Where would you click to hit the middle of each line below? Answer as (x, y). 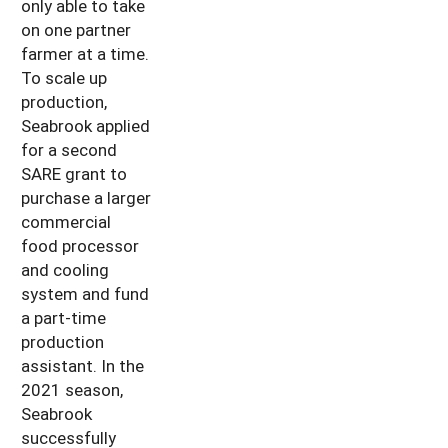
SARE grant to (74, 173)
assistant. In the (82, 365)
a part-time (63, 317)
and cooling (65, 269)
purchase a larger (86, 197)
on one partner (76, 29)
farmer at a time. (85, 53)
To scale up (64, 77)
